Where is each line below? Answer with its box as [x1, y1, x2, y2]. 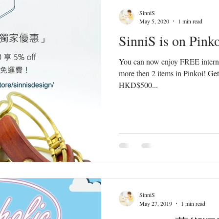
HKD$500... [119, 80, 158, 90]
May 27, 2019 [139, 199, 172, 207]
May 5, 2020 [139, 17, 169, 25]
